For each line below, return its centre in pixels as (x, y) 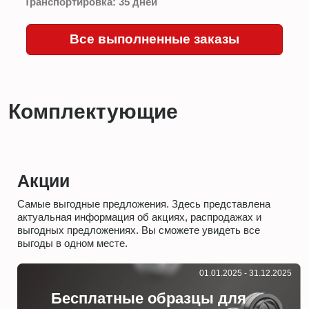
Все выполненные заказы (154, 39)
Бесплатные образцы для (149, 299)
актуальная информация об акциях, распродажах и (139, 217)
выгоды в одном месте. (72, 243)
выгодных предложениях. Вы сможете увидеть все (138, 230)
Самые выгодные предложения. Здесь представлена (143, 204)
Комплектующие (93, 111)
